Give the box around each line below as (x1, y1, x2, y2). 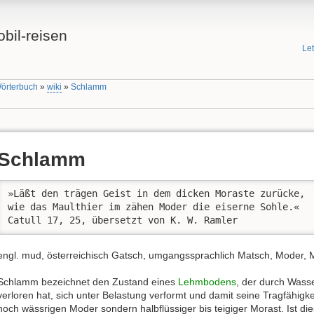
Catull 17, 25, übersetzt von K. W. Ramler (8, 214, 238, 226)
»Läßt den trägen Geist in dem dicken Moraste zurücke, (8, 188, 305, 200)
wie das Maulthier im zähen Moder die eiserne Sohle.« (8, 201, 299, 213)
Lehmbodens (178, 276, 236, 288)
